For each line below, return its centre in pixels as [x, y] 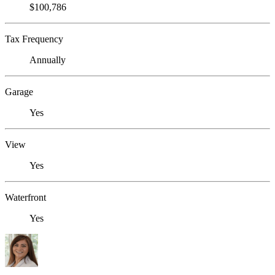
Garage [19, 92]
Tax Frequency [34, 39]
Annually [48, 60]
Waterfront [25, 198]
